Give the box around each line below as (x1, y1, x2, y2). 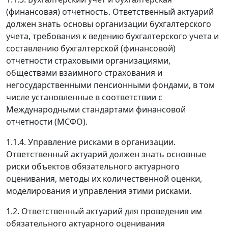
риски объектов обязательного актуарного (6, 161, 180, 173)
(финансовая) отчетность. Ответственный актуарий (6, 6, 214, 18)
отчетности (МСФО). (6, 116, 88, 128)
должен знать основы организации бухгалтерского (6, 18, 211, 30)
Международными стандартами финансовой (6, 104, 186, 116)
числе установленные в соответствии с (6, 92, 162, 103)
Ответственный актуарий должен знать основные (6, 149, 206, 160)
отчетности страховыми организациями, (6, 55, 170, 67)
